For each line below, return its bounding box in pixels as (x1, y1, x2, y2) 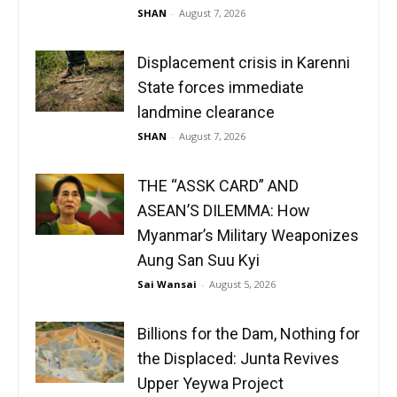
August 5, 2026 (209, 277, 276, 292)
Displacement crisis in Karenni (137, 53, 350, 73)
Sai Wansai (137, 277, 197, 292)
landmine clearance (137, 103, 275, 122)
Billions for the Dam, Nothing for (137, 324, 360, 344)
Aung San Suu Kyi (137, 251, 260, 270)
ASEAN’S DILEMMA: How (137, 201, 310, 221)
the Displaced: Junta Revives (137, 349, 339, 369)
